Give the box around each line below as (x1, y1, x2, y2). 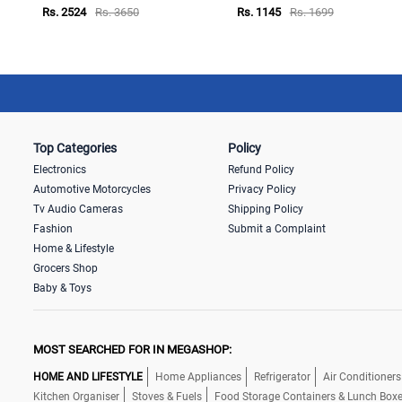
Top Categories (33, 140, 117, 155)
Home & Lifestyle (33, 241, 114, 255)
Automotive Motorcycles (33, 182, 151, 196)
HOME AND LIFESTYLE (33, 370, 143, 383)
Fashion (33, 222, 73, 235)
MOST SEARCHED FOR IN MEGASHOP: (33, 342, 232, 356)
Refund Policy (227, 162, 294, 176)
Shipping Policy (227, 202, 303, 215)
